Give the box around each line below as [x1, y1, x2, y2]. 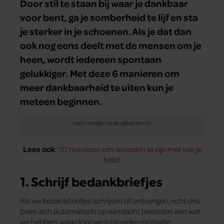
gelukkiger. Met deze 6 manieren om [20, 66, 179, 80]
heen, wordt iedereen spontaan [20, 52, 161, 66]
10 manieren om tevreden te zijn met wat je [59, 144, 201, 154]
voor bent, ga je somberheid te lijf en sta [20, 10, 198, 24]
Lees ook [22, 144, 55, 154]
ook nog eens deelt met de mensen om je [20, 38, 201, 52]
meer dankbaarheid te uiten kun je [20, 80, 173, 94]
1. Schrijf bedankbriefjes [20, 172, 162, 190]
